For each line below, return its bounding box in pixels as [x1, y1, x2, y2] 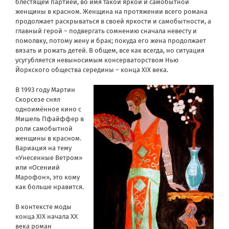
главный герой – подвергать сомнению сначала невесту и [15, 27, 197, 35]
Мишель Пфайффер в [15, 114, 84, 123]
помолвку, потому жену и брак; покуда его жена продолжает [15, 36, 206, 44]
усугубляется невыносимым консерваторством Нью [15, 56, 178, 64]
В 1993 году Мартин [15, 85, 75, 94]
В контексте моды [15, 202, 72, 211]
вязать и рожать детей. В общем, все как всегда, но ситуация [15, 46, 204, 54]
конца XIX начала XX [15, 212, 78, 220]
